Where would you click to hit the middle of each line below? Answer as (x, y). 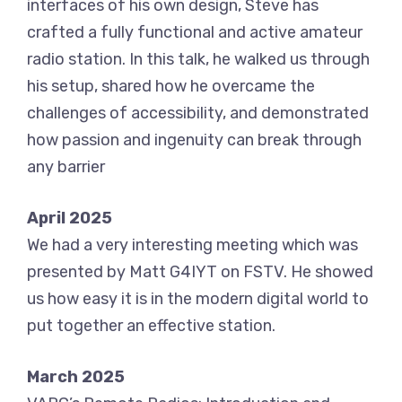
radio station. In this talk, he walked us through (198, 60)
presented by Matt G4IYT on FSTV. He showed (200, 272)
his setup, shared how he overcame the (171, 87)
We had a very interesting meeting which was (192, 245)
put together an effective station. (151, 326)
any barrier (66, 167)
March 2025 (76, 377)
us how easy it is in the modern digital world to (198, 299)
